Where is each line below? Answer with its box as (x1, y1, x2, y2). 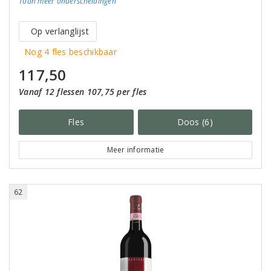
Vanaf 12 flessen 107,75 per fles (19, 86, 147, 97)
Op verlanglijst (31, 25, 89, 37)
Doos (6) (177, 116, 213, 128)
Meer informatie (106, 145, 165, 155)
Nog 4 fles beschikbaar (25, 46, 117, 57)
